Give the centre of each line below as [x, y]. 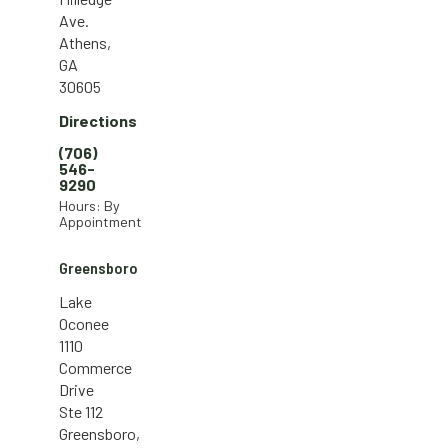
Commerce [95, 368]
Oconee [84, 324]
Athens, [85, 43]
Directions [98, 121]
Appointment [100, 222]
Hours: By [89, 206]
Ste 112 [81, 412]
